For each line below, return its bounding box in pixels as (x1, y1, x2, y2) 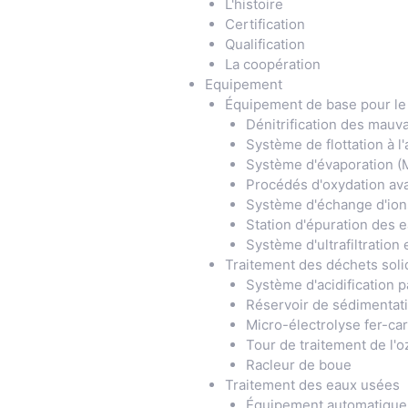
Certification (225, 15, 305, 33)
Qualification (225, 36, 305, 53)
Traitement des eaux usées (225, 376, 400, 393)
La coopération (225, 56, 321, 73)
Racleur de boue (245, 356, 352, 373)
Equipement (204, 76, 282, 93)
